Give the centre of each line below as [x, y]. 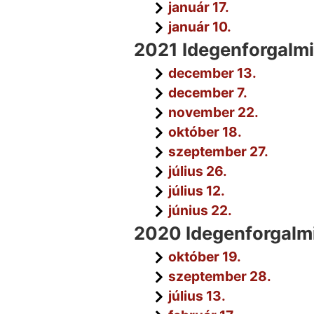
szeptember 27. [218, 151]
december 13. [212, 73]
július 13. [197, 296]
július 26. [197, 171]
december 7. [207, 93]
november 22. [213, 112]
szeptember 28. [219, 276]
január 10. [199, 27]
